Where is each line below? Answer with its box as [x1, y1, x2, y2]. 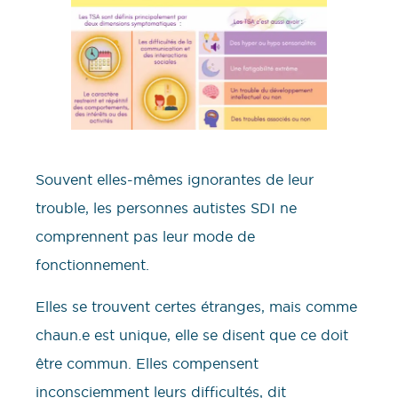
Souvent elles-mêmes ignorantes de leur [36, 171, 314, 189]
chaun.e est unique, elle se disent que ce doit [36, 325, 348, 344]
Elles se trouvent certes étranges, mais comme [36, 297, 357, 315]
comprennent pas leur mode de [36, 227, 255, 246]
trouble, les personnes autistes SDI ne [36, 199, 297, 218]
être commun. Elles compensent [36, 354, 259, 372]
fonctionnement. [36, 256, 149, 275]
